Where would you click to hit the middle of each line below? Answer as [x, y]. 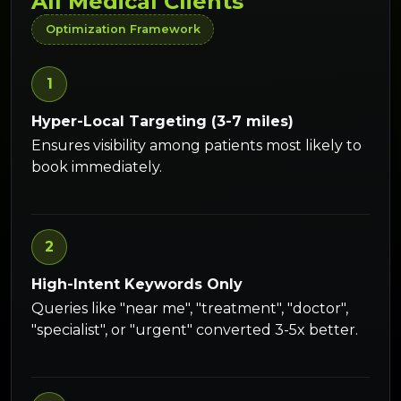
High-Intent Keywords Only [137, 285]
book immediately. [97, 167]
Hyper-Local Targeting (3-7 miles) [163, 121]
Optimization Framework [123, 30]
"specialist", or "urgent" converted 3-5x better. [195, 330]
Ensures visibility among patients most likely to [197, 146]
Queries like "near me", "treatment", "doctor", [190, 309]
